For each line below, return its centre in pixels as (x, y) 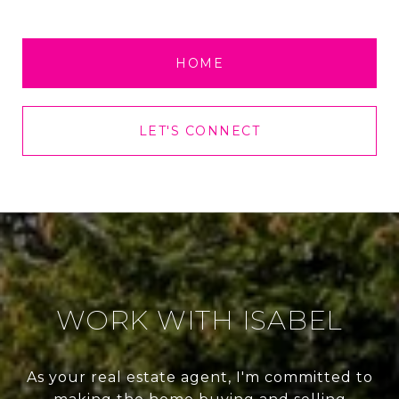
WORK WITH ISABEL (199, 320)
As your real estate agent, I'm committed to (199, 377)
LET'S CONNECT (199, 130)
